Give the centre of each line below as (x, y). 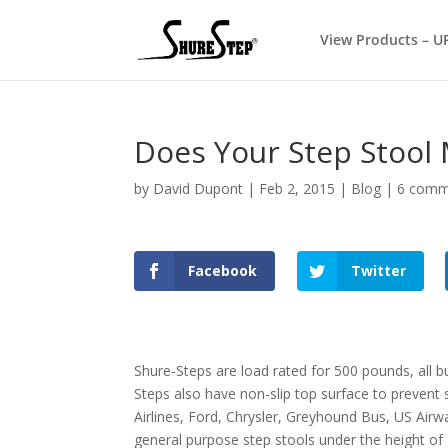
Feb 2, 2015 (297, 188)
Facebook (223, 270)
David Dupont (198, 188)
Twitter (378, 270)
